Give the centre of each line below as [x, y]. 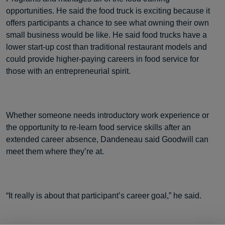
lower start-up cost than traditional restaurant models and [106, 47]
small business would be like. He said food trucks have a [106, 35]
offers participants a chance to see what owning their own [107, 23]
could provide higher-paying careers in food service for [102, 59]
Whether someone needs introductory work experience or [107, 115]
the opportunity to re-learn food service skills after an [98, 127]
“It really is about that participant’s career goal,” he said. [104, 196]
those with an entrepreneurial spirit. [68, 71]
